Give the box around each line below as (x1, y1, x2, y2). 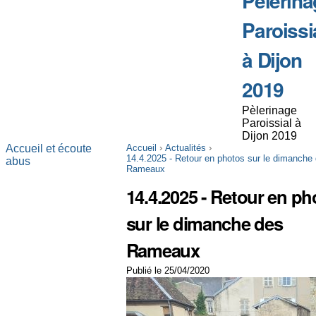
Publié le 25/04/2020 (126, 265, 209, 276)
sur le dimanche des (126, 210, 283, 237)
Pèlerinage (242, 104, 298, 117)
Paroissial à (242, 117, 302, 130)
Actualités (164, 142, 206, 154)
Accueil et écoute (5, 142, 92, 155)
